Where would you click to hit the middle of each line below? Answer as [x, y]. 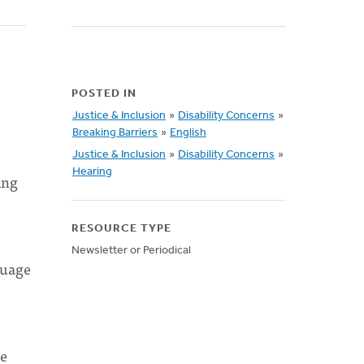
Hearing [92, 172]
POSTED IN [104, 94]
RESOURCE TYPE [121, 229]
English [188, 133]
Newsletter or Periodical [131, 251]
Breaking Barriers [115, 133]
